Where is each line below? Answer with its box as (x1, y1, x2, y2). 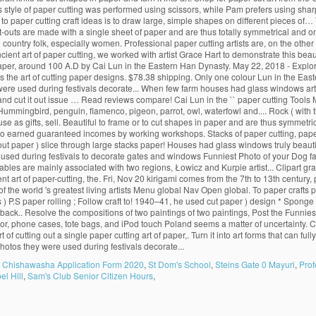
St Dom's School (148, 258, 211, 270)
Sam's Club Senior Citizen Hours (28, 269, 153, 281)
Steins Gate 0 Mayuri (215, 258, 295, 270)
